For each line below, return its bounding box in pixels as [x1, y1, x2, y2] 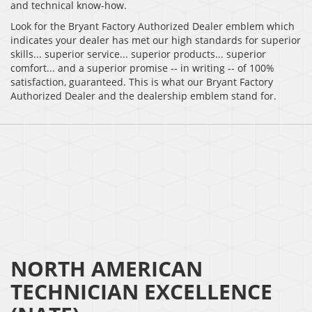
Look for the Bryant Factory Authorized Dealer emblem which [10, 19, 295, 33]
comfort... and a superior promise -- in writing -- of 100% [10, 61, 274, 75]
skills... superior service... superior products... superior [10, 47, 266, 61]
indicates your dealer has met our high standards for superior [10, 33, 301, 47]
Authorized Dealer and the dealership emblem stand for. [10, 89, 276, 103]
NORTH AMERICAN [10, 254, 203, 283]
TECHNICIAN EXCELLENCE [10, 277, 272, 306]
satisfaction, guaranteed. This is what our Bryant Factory [10, 75, 273, 89]
